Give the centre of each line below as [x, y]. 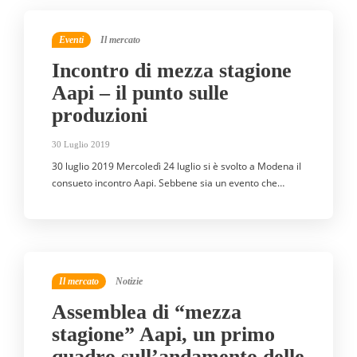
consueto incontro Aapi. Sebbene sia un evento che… [168, 183]
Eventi [71, 40]
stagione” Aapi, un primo [163, 335]
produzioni [100, 116]
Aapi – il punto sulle [140, 93]
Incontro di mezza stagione [172, 71]
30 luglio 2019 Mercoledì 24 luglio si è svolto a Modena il [177, 167]
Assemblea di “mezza [147, 312]
